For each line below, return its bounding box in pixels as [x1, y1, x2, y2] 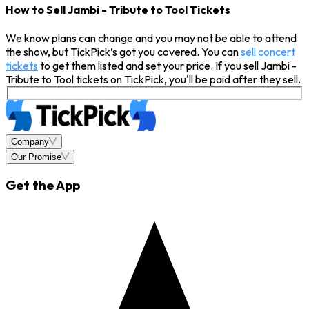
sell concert [241, 45, 295, 59]
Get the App [6, 177, 80, 194]
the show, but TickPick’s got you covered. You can [6, 45, 241, 59]
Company [11, 136, 49, 147]
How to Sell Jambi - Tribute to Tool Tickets [6, 2, 230, 17]
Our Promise [11, 151, 61, 162]
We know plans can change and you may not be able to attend [6, 31, 297, 46]
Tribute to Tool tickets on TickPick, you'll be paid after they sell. [6, 72, 301, 87]
